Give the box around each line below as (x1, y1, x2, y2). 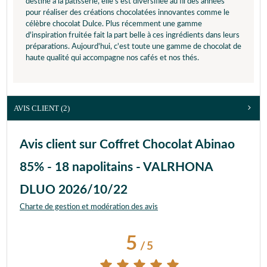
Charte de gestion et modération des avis (20, 203, 158, 211)
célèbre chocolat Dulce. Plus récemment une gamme (26, 20, 202, 28)
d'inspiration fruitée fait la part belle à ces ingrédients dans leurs (26, 31, 240, 39)
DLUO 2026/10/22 (20, 183, 128, 196)
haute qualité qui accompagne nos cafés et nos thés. (26, 54, 199, 62)
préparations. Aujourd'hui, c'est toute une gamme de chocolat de (26, 42, 241, 51)
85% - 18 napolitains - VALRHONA (20, 160, 213, 173)
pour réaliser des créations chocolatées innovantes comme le (26, 8, 229, 17)
